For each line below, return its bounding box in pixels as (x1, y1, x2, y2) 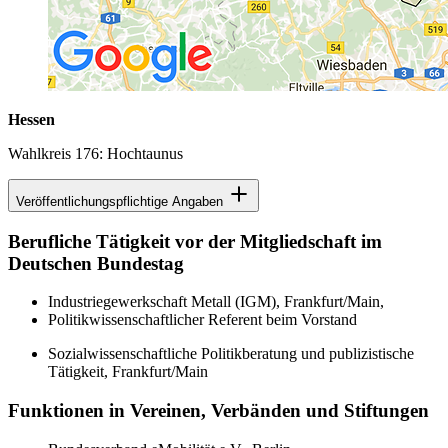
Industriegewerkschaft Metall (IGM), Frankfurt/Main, (48, 293, 384, 311)
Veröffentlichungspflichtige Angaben (16, 193, 227, 209)
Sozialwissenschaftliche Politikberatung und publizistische (48, 345, 414, 363)
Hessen (8, 110, 55, 128)
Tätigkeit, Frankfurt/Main (48, 363, 208, 381)
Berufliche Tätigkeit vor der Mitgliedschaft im (8, 230, 382, 252)
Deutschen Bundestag (8, 252, 184, 274)
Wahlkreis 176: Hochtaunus (8, 144, 183, 162)
